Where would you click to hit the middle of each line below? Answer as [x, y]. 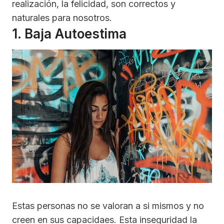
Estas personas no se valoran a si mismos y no [108, 205]
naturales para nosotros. [62, 18]
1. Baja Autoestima [69, 34]
